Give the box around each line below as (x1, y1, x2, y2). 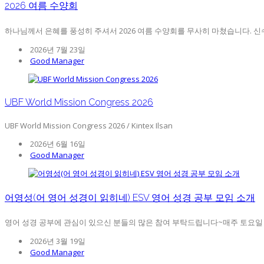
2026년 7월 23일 (28, 44, 85, 55)
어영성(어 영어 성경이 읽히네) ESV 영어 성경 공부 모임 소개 (5, 192, 255, 203)
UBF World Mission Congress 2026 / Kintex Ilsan (5, 120, 173, 131)
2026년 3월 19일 (28, 235, 85, 246)
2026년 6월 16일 (28, 138, 85, 150)
